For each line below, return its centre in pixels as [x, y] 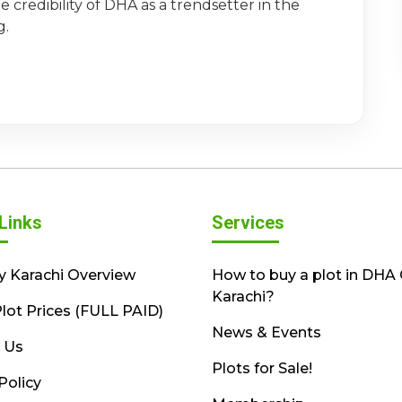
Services [248, 222]
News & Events [266, 332]
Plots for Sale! [262, 368]
